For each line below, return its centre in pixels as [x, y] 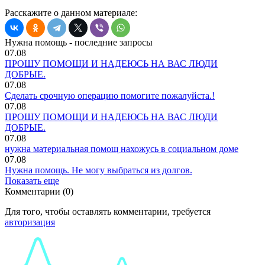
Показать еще [32, 180]
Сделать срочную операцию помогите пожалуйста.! [110, 95]
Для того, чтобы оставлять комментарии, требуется [108, 211]
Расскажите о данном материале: [71, 12]
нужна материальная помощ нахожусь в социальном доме [122, 148]
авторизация [30, 222]
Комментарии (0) [39, 191]
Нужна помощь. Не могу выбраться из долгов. [98, 170]
